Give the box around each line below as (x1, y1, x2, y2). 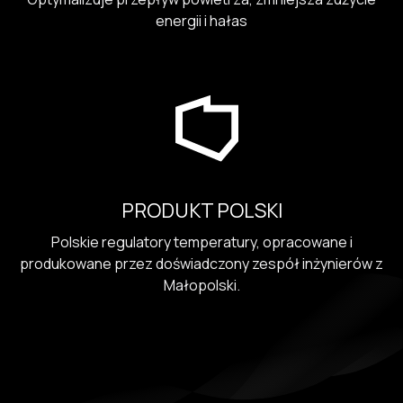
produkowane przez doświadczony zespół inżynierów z (20, 254, 383, 274)
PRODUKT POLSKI (121, 197, 282, 225)
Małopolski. (163, 275, 240, 296)
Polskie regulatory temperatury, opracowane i (50, 232, 353, 253)
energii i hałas (156, 10, 247, 31)
